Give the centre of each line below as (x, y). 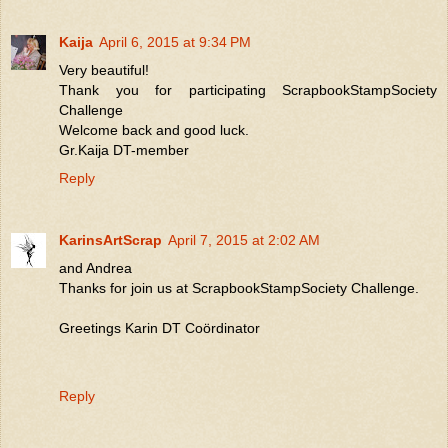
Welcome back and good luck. (154, 129)
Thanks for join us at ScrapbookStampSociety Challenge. (239, 287)
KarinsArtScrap (110, 239)
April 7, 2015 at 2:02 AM (244, 239)
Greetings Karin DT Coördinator (159, 327)
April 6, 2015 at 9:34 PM (175, 41)
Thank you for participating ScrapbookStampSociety (248, 89)
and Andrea (95, 267)
